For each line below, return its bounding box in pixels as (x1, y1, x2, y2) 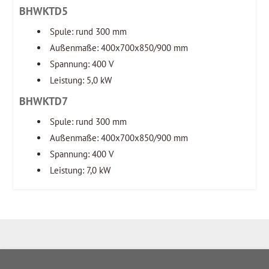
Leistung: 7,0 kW (50, 164, 111, 176)
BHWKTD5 (19, 4, 68, 18)
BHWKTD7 (19, 94, 68, 108)
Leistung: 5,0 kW (50, 74, 112, 86)
